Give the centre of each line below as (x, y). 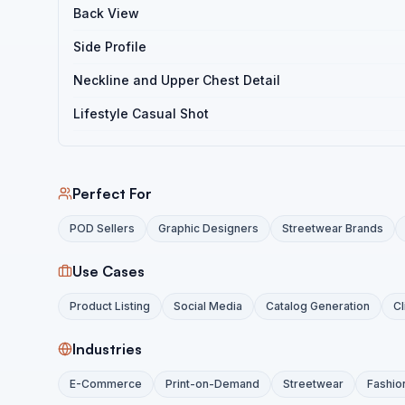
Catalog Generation (318, 306)
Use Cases (108, 271)
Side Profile (110, 47)
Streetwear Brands (333, 228)
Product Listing (110, 306)
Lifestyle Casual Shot (141, 113)
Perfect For (112, 193)
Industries (107, 349)
